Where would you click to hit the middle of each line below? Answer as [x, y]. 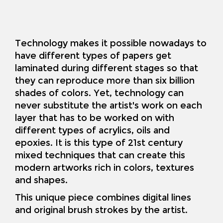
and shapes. [41, 180]
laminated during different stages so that [107, 68]
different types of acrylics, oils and [92, 131]
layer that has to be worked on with [95, 118]
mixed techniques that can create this [100, 156]
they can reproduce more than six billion [105, 81]
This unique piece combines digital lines [103, 198]
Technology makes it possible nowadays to [111, 44]
